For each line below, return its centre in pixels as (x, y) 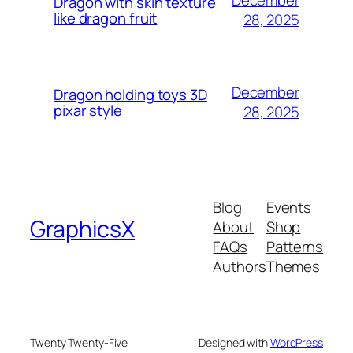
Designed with (234, 342)
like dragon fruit (106, 19)
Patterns (294, 247)
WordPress (296, 342)
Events (289, 208)
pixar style (88, 111)
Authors (240, 267)
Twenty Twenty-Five (79, 342)
